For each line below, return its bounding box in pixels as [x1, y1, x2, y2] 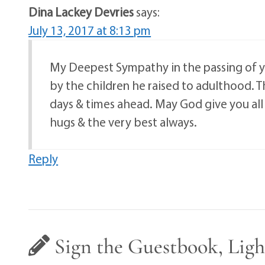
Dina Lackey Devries [28, 4, 134, 20]
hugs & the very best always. [50, 114, 198, 130]
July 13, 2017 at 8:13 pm [28, 22, 151, 38]
